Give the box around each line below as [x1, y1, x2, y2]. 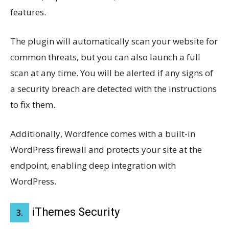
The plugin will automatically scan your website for [10, 35, 218, 48]
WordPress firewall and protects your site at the [10, 144, 202, 156]
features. [10, 6, 46, 18]
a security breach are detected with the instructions [10, 83, 217, 95]
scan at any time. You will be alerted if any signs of [10, 67, 213, 79]
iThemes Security [29, 205, 120, 219]
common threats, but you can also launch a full [10, 51, 200, 63]
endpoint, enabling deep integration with [10, 159, 176, 172]
